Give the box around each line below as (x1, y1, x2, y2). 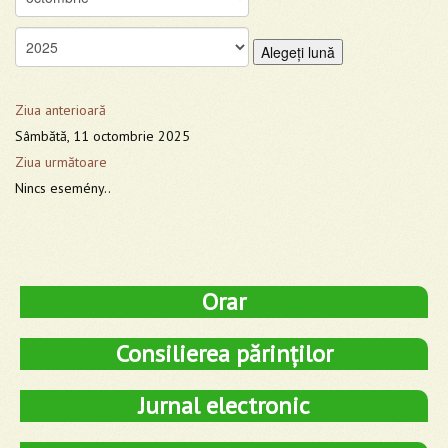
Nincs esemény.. (15, 178, 111, 197)
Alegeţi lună (261, 41, 335, 62)
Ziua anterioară (15, 100, 106, 119)
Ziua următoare (15, 152, 107, 171)
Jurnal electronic (138, 389, 310, 421)
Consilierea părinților (115, 337, 333, 369)
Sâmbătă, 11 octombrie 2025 (15, 126, 190, 145)
